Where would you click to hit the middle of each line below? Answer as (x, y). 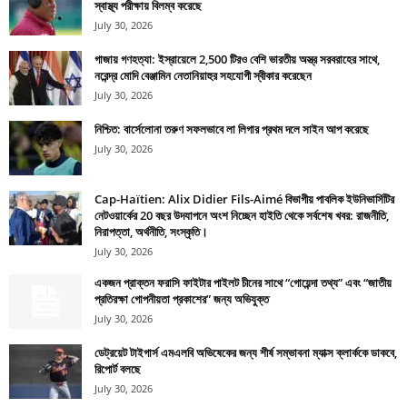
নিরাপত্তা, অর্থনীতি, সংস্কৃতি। (151, 232)
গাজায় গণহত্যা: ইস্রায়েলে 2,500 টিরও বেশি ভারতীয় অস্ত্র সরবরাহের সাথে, (237, 60)
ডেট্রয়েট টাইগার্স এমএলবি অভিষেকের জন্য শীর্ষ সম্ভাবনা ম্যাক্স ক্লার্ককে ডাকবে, (246, 353)
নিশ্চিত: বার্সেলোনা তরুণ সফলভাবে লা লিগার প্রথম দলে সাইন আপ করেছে (232, 129)
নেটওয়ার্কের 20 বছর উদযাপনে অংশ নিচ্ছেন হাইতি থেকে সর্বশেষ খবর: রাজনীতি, (242, 216)
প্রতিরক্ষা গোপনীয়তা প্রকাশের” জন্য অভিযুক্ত (182, 299)
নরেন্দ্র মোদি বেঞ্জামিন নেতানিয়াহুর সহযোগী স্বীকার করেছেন (203, 76)
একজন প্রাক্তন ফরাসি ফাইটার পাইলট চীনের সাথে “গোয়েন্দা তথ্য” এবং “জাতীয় (243, 283)
